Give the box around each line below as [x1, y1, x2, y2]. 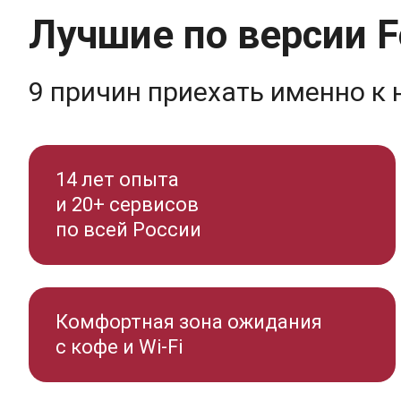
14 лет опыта [55, 168, 179, 191]
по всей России [55, 218, 201, 241]
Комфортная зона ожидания [55, 311, 322, 333]
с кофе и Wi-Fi [55, 336, 183, 358]
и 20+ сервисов [55, 193, 199, 216]
